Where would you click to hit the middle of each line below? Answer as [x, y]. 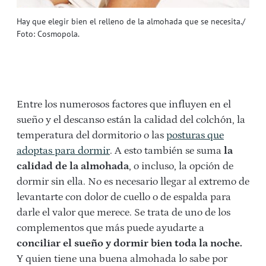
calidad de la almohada [73, 166]
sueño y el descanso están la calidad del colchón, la [131, 120]
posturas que [195, 135]
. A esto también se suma [167, 151]
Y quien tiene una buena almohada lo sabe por [122, 259]
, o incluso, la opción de [181, 166]
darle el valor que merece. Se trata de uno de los [123, 212]
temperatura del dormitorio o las [91, 135]
